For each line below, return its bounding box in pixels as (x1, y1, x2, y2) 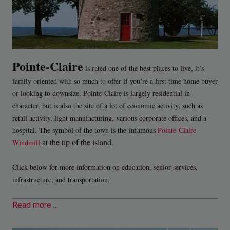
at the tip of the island (40, 136, 111, 147)
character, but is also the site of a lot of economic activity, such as (12, 100, 203, 110)
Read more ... (12, 199, 58, 212)
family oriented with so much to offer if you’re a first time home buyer (12, 75, 218, 86)
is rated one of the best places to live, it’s (83, 63, 204, 73)
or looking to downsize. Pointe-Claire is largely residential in (12, 88, 190, 98)
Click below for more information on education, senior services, (12, 162, 198, 172)
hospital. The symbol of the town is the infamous (12, 125, 158, 135)
